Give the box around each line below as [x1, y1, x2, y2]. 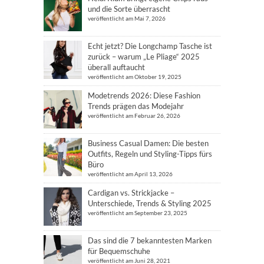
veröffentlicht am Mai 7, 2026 [88, 14, 166, 22]
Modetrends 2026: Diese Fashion [88, 90, 200, 100]
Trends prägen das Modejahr [88, 101, 184, 111]
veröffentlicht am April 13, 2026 [88, 170, 173, 177]
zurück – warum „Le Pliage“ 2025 [88, 51, 200, 61]
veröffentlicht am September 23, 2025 [88, 209, 187, 216]
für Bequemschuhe [88, 246, 150, 256]
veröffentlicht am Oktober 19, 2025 [88, 72, 181, 80]
